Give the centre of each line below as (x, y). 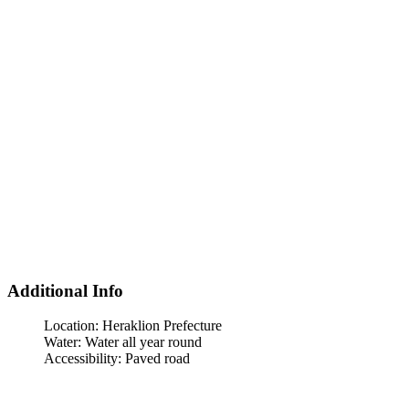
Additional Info (65, 290)
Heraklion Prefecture (162, 326)
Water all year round (143, 342)
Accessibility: (84, 359)
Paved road (157, 359)
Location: (73, 326)
